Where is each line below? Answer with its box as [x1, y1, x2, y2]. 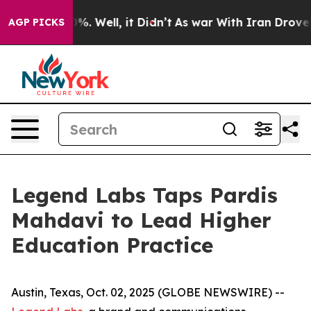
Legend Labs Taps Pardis [11, 182, 278, 208]
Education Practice [11, 232, 213, 258]
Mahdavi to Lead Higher [11, 207, 271, 233]
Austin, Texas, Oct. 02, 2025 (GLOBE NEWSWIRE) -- [11, 285, 285, 299]
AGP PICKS [8, 16, 65, 28]
